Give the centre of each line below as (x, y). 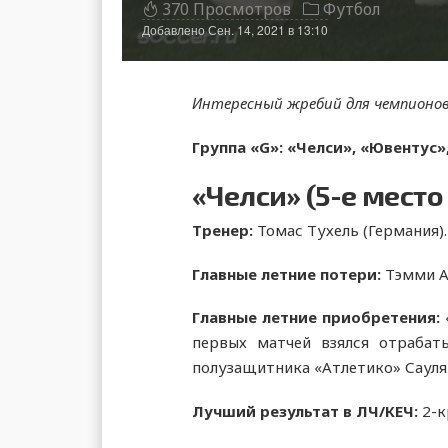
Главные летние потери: (288, 273)
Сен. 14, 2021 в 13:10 (268, 29)
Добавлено (173, 29)
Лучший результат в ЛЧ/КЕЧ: (307, 411)
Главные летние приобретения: (318, 317)
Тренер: (224, 229)
